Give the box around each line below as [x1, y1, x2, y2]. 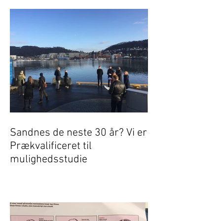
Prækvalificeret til [10, 140, 92, 153]
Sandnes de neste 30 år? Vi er [10, 126, 147, 140]
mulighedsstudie [10, 153, 87, 166]
